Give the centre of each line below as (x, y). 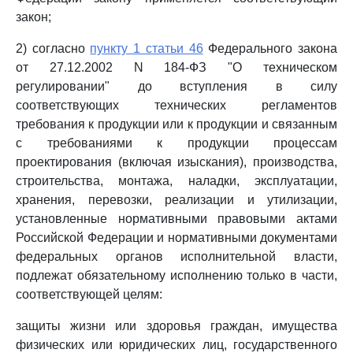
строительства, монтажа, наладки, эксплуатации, (176, 181)
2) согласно (53, 48)
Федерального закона (270, 48)
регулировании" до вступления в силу (176, 86)
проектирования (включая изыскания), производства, (176, 162)
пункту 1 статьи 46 (147, 48)
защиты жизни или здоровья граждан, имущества (176, 326)
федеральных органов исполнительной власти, (176, 256)
